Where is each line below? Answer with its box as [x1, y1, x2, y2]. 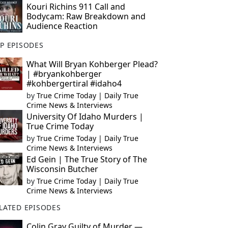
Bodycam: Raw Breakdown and [26, 11, 146, 22]
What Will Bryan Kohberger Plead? [26, 59, 158, 70]
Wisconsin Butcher [26, 163, 98, 175]
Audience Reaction [26, 20, 98, 32]
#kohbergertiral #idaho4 [26, 78, 122, 89]
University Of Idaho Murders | [26, 111, 144, 122]
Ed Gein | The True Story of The [26, 154, 147, 165]
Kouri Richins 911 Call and [26, 1, 125, 12]
